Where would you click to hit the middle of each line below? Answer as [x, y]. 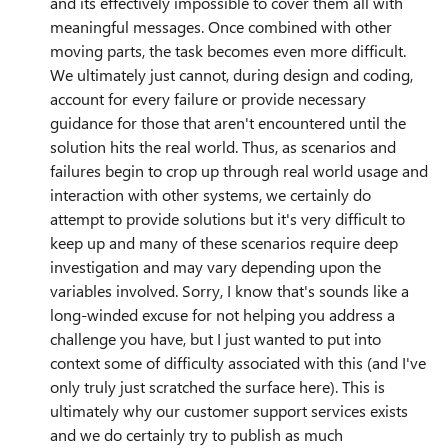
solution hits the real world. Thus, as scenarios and [223, 146]
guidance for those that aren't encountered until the [228, 122]
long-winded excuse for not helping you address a [222, 314]
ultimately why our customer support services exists [229, 410]
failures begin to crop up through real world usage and [239, 170]
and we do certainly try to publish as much [196, 434]
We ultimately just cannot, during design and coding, [231, 74]
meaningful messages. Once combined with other [221, 26]
